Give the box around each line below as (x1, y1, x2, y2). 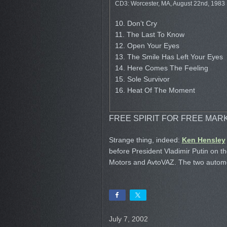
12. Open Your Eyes (115, 42, 179, 50)
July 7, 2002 (108, 215, 148, 223)
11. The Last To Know (115, 30, 184, 39)
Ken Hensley (181, 136, 225, 144)
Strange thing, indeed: (108, 136, 182, 144)
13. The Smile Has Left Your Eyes (115, 53, 223, 61)
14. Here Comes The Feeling (115, 64, 208, 72)
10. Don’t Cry (115, 19, 157, 27)
